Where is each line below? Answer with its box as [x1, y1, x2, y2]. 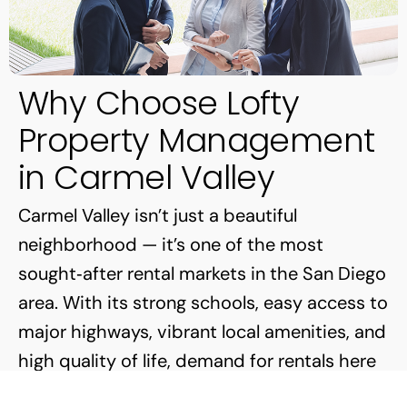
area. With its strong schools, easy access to [18, 290, 388, 314]
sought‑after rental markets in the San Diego [18, 261, 386, 285]
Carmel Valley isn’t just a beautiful [18, 203, 297, 227]
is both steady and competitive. [18, 377, 287, 402]
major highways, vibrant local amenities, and [18, 319, 386, 343]
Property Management [18, 116, 375, 164]
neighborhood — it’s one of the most [18, 232, 323, 256]
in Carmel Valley [18, 154, 275, 201]
